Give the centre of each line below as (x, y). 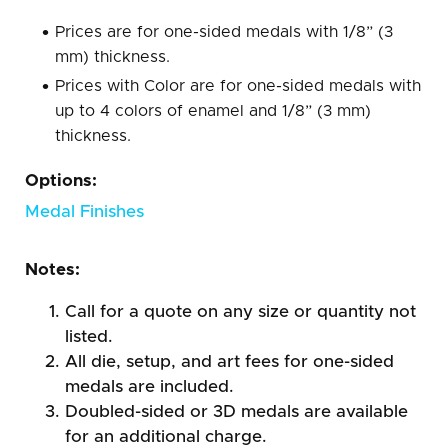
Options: (61, 180)
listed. (89, 336)
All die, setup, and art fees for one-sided (229, 361)
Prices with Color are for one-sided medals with (238, 85)
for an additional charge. (166, 436)
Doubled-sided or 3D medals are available (236, 411)
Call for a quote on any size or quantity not (240, 311)
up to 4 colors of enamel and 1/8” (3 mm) (213, 110)
